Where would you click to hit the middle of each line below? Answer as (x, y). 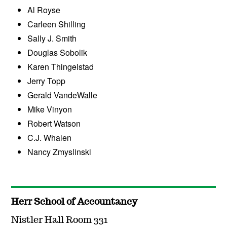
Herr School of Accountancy (74, 202)
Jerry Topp (47, 81)
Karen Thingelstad (61, 67)
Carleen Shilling (57, 24)
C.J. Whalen (50, 138)
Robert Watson (54, 124)
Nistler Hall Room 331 (60, 221)
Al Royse (44, 10)
